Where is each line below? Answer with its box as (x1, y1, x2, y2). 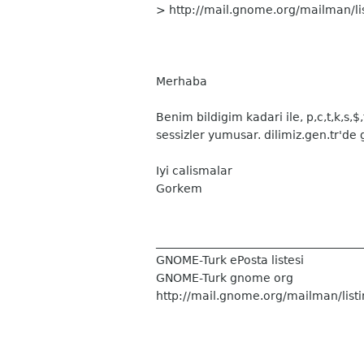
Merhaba (156, 75, 207, 88)
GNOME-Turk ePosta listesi (156, 253, 304, 266)
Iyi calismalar (156, 164, 232, 177)
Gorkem (156, 182, 202, 195)
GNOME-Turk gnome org (156, 271, 293, 284)
